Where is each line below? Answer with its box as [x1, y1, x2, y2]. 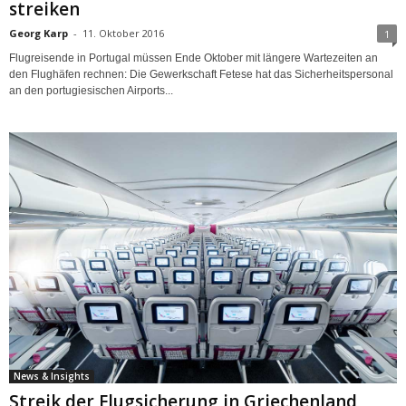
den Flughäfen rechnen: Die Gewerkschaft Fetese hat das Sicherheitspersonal [9, 68, 393, 82]
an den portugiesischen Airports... [9, 84, 173, 98]
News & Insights [14, 370, 90, 383]
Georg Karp [9, 26, 68, 41]
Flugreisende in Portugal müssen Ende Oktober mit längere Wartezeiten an [9, 52, 378, 65]
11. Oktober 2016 [82, 26, 164, 41]
